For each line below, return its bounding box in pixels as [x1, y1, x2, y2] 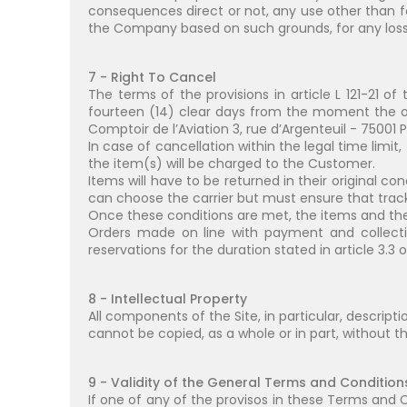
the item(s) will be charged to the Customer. [88, 154, 375, 173]
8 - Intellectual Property [88, 290, 247, 308]
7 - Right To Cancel [88, 68, 216, 86]
